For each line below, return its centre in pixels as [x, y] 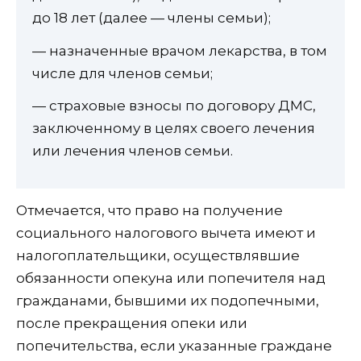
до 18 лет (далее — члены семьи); [151, 17]
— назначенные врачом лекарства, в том [180, 50]
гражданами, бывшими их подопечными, [168, 301]
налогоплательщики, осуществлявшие [158, 256]
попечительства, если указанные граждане [174, 346]
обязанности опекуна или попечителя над [171, 278]
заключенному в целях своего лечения [174, 129]
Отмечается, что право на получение [149, 211]
